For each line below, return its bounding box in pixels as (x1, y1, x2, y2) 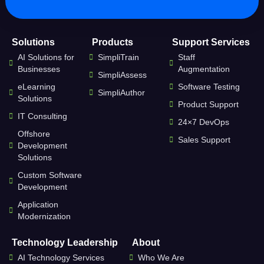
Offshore (18, 128, 50, 138)
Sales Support (178, 134, 230, 144)
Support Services (172, 37, 250, 47)
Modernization (18, 211, 71, 221)
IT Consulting (18, 111, 67, 121)
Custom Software (18, 170, 82, 180)
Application (18, 199, 58, 209)
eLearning (18, 81, 55, 91)
